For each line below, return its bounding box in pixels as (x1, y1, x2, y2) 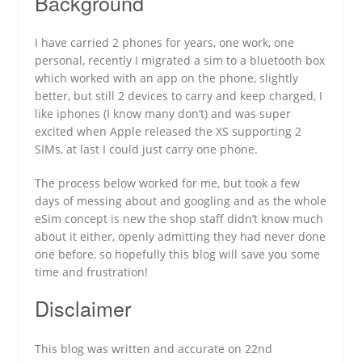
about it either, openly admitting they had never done (35, 229, 326, 245)
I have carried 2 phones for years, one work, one (35, 35, 295, 51)
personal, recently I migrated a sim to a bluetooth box (35, 53, 326, 69)
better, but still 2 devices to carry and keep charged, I (35, 88, 323, 104)
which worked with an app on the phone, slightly (35, 70, 299, 86)
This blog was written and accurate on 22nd (35, 340, 273, 356)
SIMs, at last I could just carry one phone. (35, 141, 259, 158)
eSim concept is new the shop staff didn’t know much (35, 211, 324, 227)
